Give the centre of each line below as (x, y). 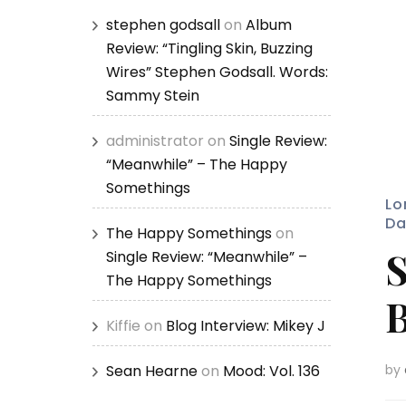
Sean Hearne (152, 371)
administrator (155, 141)
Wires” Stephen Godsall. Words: (217, 72)
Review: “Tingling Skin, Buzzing (209, 48)
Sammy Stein (153, 96)
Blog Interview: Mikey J (246, 326)
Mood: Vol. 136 (271, 371)
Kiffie (123, 326)
